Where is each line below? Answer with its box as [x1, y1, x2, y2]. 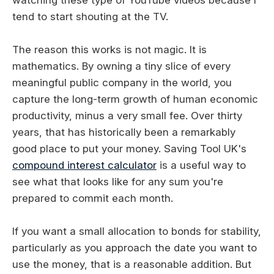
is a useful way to [157, 159, 246, 172]
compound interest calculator [12, 159, 157, 172]
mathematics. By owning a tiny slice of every [12, 60, 231, 73]
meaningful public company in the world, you [12, 76, 232, 89]
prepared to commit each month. [12, 192, 173, 205]
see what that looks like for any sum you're [12, 176, 223, 188]
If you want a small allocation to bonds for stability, [12, 225, 261, 238]
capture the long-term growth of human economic [12, 93, 258, 106]
